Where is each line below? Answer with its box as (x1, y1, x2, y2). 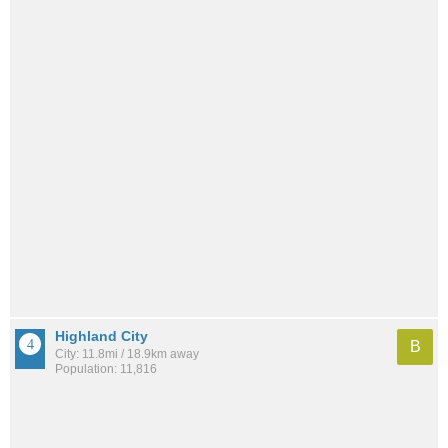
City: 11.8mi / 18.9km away (55, 347, 199, 362)
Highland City (55, 328, 148, 345)
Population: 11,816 (55, 362, 157, 377)
